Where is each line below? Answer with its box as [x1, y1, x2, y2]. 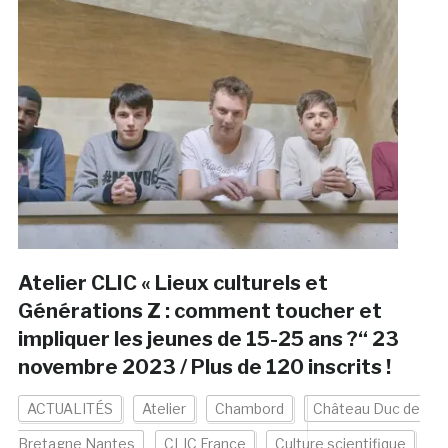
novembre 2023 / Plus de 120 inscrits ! [17, 355, 391, 380]
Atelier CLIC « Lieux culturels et [17, 271, 328, 296]
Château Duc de [312, 400, 420, 418]
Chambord [214, 400, 284, 418]
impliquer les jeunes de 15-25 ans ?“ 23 [17, 327, 399, 352]
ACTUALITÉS [26, 400, 113, 418]
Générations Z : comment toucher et [17, 299, 382, 324]
